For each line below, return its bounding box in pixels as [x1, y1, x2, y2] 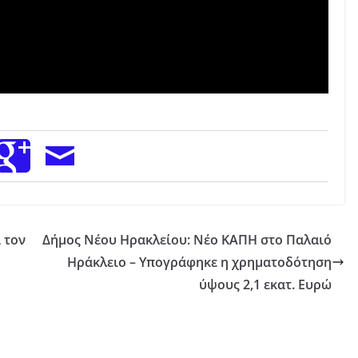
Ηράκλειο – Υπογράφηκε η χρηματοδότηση [67, 253, 332, 272]
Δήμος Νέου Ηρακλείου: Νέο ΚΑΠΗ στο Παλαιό [42, 231, 332, 249]
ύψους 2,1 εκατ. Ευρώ [199, 276, 332, 294]
